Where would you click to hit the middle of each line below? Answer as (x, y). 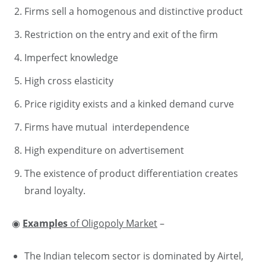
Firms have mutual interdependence (107, 127)
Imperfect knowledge (71, 57)
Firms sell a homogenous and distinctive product (134, 11)
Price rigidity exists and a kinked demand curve (129, 104)
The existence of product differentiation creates (131, 173)
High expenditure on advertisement (104, 150)
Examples (45, 223)
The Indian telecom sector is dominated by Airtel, (134, 256)
